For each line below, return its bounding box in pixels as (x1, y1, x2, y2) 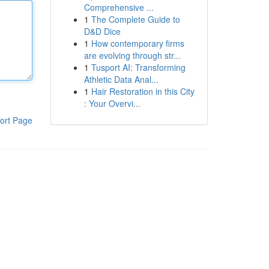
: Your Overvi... (83, 97, 141, 109)
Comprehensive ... (83, 1, 154, 13)
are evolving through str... (83, 49, 181, 61)
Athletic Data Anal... (83, 73, 159, 85)
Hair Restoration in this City (91, 85, 195, 97)
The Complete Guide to (91, 13, 180, 25)
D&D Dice (83, 25, 121, 37)
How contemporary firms (91, 37, 184, 49)
